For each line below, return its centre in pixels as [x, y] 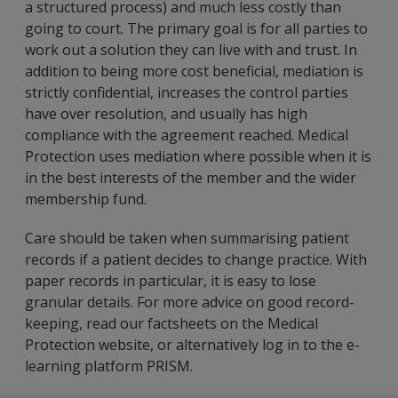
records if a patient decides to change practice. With [196, 259]
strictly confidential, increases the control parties [187, 92]
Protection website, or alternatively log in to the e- [192, 345]
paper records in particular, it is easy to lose [171, 281]
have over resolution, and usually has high [166, 114]
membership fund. [86, 199]
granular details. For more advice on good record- [190, 302]
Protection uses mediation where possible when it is [198, 156]
